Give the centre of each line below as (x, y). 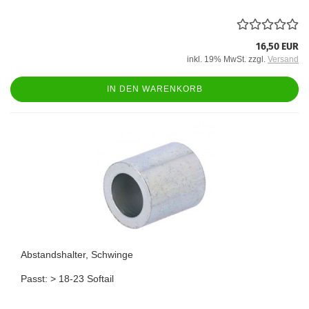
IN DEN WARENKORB (154, 89)
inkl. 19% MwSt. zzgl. (227, 59)
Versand (283, 59)
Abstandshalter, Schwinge (77, 254)
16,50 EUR (277, 46)
